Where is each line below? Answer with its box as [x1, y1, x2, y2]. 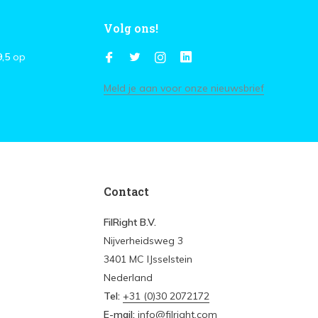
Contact [104, 184, 149, 199]
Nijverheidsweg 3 [104, 234, 183, 247]
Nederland [104, 271, 153, 284]
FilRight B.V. [104, 216, 156, 229]
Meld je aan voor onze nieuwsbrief [104, 82, 264, 94]
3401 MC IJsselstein [104, 253, 192, 265]
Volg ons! [104, 21, 158, 35]
